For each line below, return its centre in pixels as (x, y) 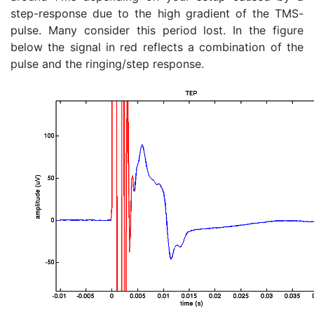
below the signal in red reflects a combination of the (157, 47)
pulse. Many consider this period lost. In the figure (157, 30)
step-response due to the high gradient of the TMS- (157, 13)
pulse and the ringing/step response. (107, 63)
